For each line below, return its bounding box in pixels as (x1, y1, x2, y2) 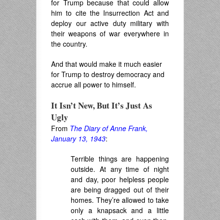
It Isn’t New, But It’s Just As (51, 99, 152, 112)
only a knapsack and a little (71, 205, 169, 216)
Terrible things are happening (71, 154, 169, 164)
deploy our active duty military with (51, 18, 169, 28)
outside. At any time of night (71, 164, 169, 174)
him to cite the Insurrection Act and (51, 8, 169, 18)
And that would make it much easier (51, 59, 162, 69)
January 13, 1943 (51, 134, 106, 144)
